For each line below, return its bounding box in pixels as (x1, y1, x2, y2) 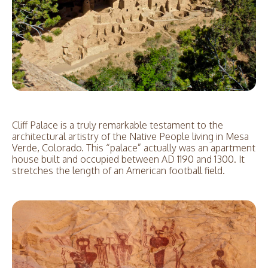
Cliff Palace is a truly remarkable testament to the (12, 119, 223, 132)
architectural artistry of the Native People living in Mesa (12, 130, 249, 143)
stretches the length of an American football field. (12, 165, 225, 177)
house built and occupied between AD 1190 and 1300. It (12, 153, 245, 166)
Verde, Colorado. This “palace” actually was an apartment (12, 142, 255, 154)
